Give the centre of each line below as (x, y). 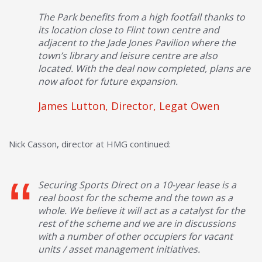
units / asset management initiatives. (119, 249)
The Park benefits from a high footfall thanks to (142, 17)
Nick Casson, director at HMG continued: (90, 144)
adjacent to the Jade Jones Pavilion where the (137, 42)
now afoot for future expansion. (108, 81)
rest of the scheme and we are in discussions (137, 223)
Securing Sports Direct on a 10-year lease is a (137, 185)
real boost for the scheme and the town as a (135, 197)
